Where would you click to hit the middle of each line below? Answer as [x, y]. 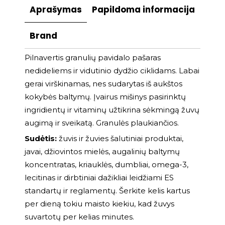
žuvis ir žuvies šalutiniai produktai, [120, 138]
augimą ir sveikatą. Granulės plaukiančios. [102, 123]
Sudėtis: [41, 138]
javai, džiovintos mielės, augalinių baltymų [102, 151]
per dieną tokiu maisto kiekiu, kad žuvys [99, 204]
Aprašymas [56, 10]
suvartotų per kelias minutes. [79, 217]
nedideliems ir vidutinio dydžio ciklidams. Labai [112, 71]
